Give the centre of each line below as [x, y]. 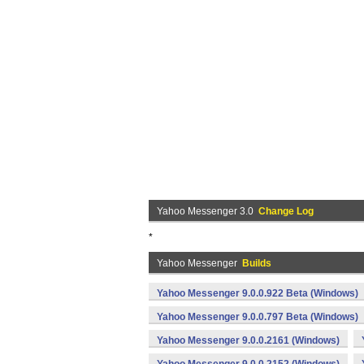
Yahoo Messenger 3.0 [208, 211]
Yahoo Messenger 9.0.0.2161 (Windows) [248, 340]
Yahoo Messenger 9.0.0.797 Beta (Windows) [258, 317]
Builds [257, 263]
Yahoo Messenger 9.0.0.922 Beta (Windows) [258, 293]
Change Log [286, 211]
